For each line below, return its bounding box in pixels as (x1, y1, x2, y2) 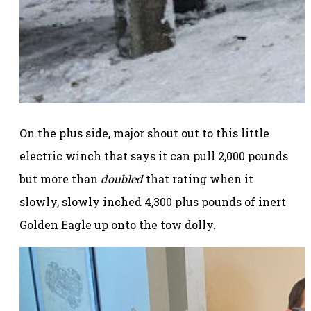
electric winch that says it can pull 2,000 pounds (19, 149, 288, 164)
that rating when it (146, 171, 253, 187)
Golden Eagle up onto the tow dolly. (19, 217, 216, 233)
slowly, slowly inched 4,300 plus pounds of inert (19, 194, 286, 210)
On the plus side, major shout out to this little (19, 126, 269, 141)
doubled (101, 171, 146, 187)
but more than (19, 171, 101, 187)
